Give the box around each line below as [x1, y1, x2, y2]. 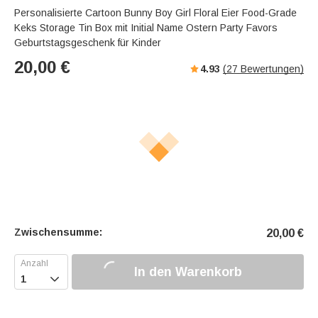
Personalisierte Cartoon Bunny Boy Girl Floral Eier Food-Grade [14, 7, 297, 19]
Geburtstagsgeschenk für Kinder [14, 37, 161, 49]
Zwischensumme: [14, 226, 102, 238]
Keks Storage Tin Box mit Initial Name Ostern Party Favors [14, 22, 278, 34]
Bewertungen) [238, 63, 304, 75]
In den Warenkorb [133, 264, 242, 279]
